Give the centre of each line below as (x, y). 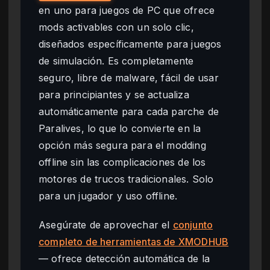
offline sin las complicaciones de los (122, 162)
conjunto (193, 224)
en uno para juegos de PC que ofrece (127, 10)
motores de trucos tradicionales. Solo (126, 179)
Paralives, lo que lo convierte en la (120, 128)
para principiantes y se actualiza (114, 94)
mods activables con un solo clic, (116, 27)
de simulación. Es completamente (116, 61)
